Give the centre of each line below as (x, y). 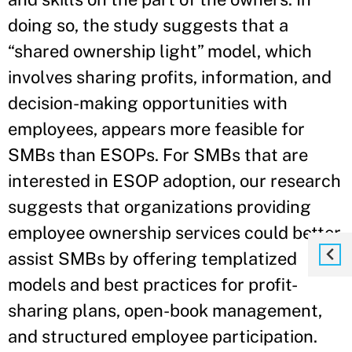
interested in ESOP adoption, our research (174, 181)
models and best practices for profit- (153, 284)
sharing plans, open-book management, (165, 310)
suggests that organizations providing (159, 207)
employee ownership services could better (174, 233)
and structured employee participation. (163, 336)
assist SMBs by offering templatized (152, 258)
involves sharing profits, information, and (170, 77)
